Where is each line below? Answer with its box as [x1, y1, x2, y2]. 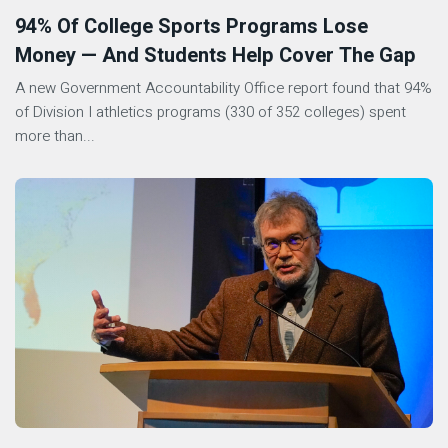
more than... [15, 125, 95, 147]
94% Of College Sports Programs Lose [15, 12, 368, 41]
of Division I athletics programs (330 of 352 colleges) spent [15, 101, 406, 123]
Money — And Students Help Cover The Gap [15, 41, 416, 70]
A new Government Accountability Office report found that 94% [15, 77, 432, 99]
